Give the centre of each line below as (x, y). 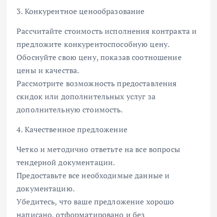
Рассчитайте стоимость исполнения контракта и (107, 31)
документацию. (46, 189)
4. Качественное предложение (72, 130)
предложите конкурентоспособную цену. (93, 44)
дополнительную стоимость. (70, 110)
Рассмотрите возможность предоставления (97, 84)
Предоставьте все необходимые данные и (93, 176)
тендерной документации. (66, 163)
